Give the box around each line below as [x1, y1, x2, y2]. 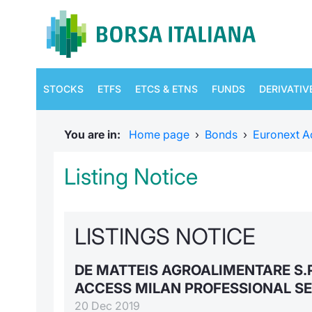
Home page [129, 127, 189, 141]
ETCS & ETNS [135, 83, 198, 95]
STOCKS [43, 83, 84, 95]
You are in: [64, 127, 126, 141]
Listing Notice [64, 163, 198, 190]
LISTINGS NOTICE [75, 223, 256, 250]
